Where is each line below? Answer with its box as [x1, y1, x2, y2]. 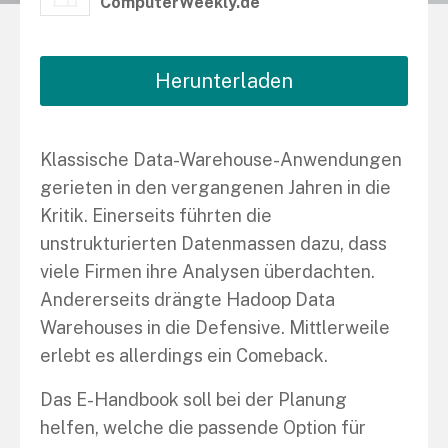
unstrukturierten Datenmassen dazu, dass [40, 233, 387, 254]
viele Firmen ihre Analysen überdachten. [40, 261, 375, 282]
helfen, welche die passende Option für [40, 417, 366, 438]
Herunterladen [155, 69, 293, 93]
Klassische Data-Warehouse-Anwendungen [40, 149, 402, 170]
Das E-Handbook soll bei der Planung [40, 389, 347, 410]
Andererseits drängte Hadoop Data [40, 289, 335, 310]
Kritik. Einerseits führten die [40, 205, 272, 226]
